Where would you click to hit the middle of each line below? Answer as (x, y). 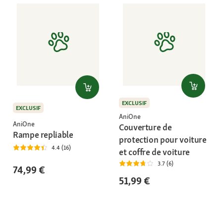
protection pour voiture (163, 139)
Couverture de (145, 127)
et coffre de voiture (154, 152)
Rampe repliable (43, 134)
